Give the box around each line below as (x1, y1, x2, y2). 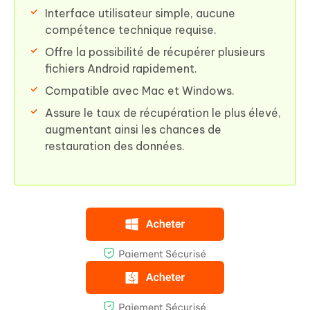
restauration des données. (45, 139, 185, 154)
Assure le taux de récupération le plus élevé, (45, 106, 281, 120)
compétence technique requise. (45, 23, 217, 37)
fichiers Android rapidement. (45, 62, 197, 76)
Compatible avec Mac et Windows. (45, 84, 235, 98)
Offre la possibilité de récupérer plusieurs (45, 45, 265, 60)
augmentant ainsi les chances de (45, 122, 221, 137)
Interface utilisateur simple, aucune (45, 6, 235, 21)
